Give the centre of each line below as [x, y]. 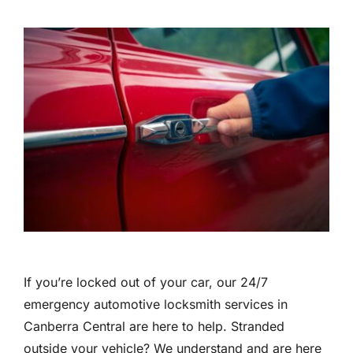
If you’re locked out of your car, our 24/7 [145, 282]
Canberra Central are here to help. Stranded [154, 326]
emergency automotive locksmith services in [155, 304]
